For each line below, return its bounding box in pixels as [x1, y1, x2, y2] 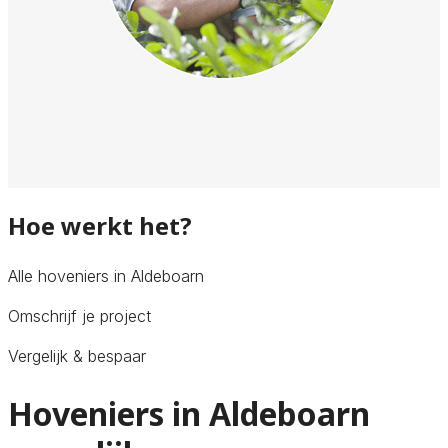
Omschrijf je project [8, 305, 151, 326]
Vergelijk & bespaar [8, 345, 146, 366]
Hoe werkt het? [8, 208, 192, 242]
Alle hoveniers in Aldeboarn [8, 265, 204, 286]
